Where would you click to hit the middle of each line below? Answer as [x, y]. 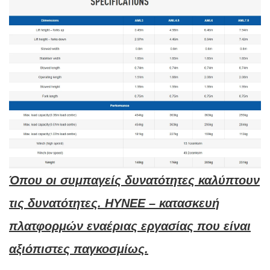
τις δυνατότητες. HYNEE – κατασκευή [114, 203]
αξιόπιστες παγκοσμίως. [79, 249]
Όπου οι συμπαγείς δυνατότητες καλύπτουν [134, 180]
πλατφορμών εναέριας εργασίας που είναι [130, 226]
